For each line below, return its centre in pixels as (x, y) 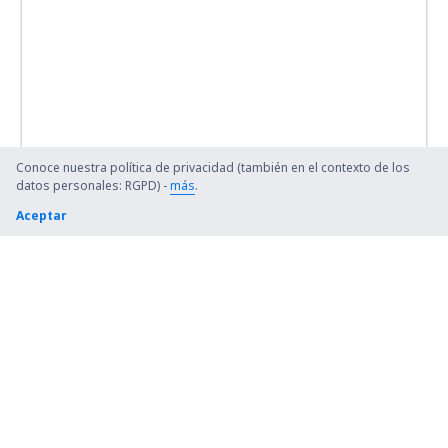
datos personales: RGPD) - (93, 185)
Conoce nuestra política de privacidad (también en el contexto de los (213, 167)
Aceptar (41, 215)
